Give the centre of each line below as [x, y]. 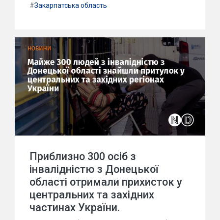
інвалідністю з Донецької [94, 169]
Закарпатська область [71, 5]
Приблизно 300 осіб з [83, 156]
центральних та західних [92, 195]
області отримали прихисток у [106, 182]
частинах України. [75, 207]
